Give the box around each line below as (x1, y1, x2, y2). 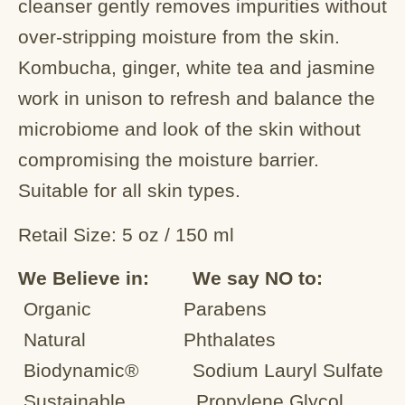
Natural (18, 328, 178, 350)
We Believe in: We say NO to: (18, 267, 323, 288)
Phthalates (178, 328, 276, 350)
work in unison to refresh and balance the (18, 88, 375, 109)
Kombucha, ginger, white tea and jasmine (18, 57, 375, 79)
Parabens (178, 297, 267, 319)
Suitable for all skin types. (18, 180, 240, 202)
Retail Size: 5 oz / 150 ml (18, 223, 234, 245)
